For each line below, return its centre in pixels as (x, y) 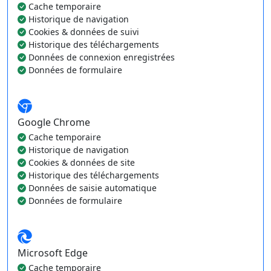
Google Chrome (54, 122)
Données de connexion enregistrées (102, 57)
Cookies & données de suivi (84, 32)
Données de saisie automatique (93, 188)
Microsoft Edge (53, 253)
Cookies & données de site (82, 162)
